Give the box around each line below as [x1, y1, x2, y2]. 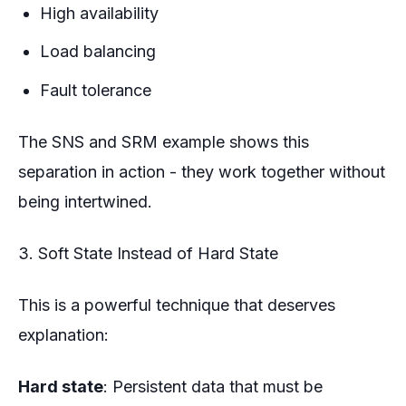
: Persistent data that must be [103, 377, 323, 397]
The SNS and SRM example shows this [18, 132, 309, 152]
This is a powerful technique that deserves [18, 295, 335, 315]
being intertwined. [18, 192, 152, 212]
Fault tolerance [40, 81, 151, 101]
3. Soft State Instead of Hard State [18, 244, 278, 264]
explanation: [18, 325, 109, 345]
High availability [40, 3, 159, 23]
